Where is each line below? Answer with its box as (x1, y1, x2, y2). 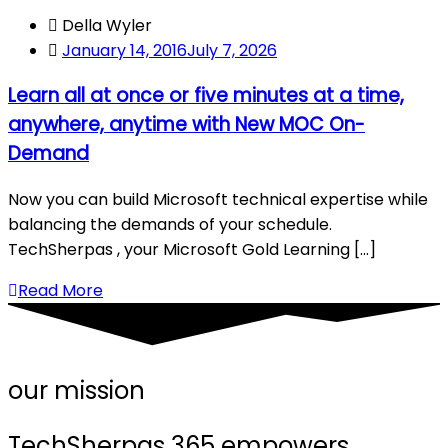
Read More (18, 279, 103, 303)
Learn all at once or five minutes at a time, (8, 82, 404, 110)
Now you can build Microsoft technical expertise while (8, 188, 428, 212)
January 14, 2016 (62, 38, 187, 62)
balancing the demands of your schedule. (8, 213, 332, 237)
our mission (8, 374, 145, 408)
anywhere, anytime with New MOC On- (8, 111, 365, 139)
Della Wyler (62, 13, 152, 37)
